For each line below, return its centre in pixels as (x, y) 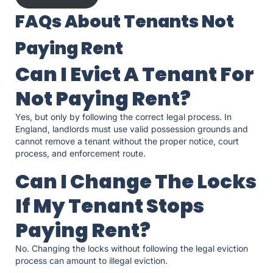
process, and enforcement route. (82, 154)
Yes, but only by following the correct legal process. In (123, 117)
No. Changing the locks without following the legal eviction (132, 249)
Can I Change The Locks (136, 182)
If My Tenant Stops (110, 206)
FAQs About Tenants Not (125, 22)
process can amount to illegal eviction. (93, 261)
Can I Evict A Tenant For (135, 74)
